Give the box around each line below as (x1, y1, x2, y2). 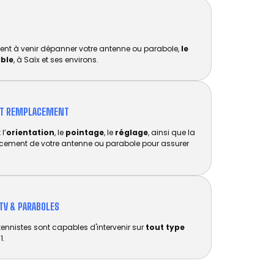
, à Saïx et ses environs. (13, 54, 98, 65)
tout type (146, 222, 185, 232)
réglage (115, 127, 148, 138)
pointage (65, 127, 104, 138)
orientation (6, 127, 54, 138)
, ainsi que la (148, 127, 195, 138)
